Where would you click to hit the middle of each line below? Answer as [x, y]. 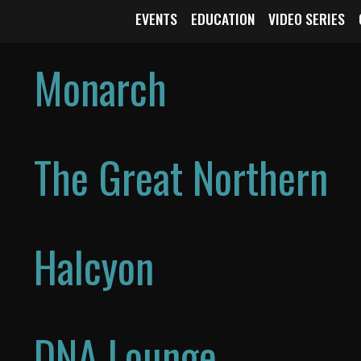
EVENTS [156, 19]
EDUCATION [222, 19]
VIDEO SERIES [306, 19]
